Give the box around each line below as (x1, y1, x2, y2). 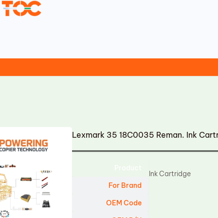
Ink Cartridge (149, 169, 191, 178)
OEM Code (106, 199, 142, 207)
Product (114, 163, 142, 172)
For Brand (109, 181, 142, 190)
